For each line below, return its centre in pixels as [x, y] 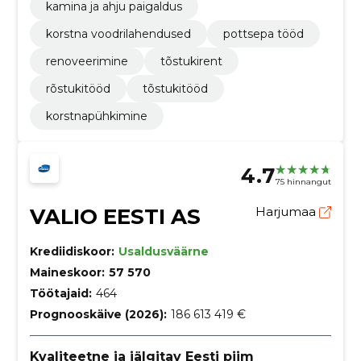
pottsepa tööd [263, 33]
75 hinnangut [304, 182]
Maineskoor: [67, 272]
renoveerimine [87, 61]
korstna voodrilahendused [118, 33]
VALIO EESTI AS [115, 216]
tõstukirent [191, 61]
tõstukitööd [175, 88]
